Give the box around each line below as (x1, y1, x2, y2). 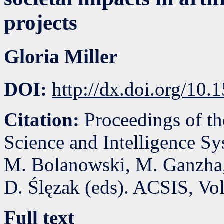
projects (4, 11, 77, 35)
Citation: (4, 108, 84, 130)
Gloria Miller (4, 45, 118, 68)
